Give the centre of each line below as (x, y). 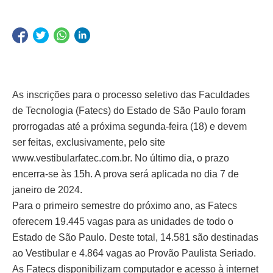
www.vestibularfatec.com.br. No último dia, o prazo (121, 158)
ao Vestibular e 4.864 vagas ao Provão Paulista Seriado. (134, 253)
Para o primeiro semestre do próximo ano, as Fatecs (125, 206)
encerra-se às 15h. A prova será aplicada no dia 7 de (126, 174)
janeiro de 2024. (47, 190)
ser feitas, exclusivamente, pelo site (89, 143)
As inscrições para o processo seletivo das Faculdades (131, 95)
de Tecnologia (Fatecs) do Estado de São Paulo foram (129, 111)
